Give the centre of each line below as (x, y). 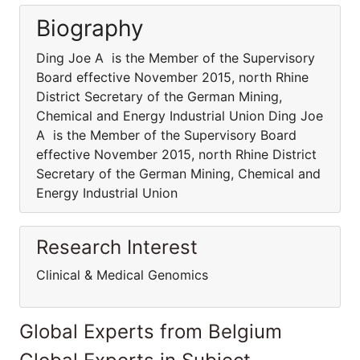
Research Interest (117, 247)
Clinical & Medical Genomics (124, 275)
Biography (90, 28)
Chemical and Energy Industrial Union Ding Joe (180, 116)
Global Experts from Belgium (151, 331)
